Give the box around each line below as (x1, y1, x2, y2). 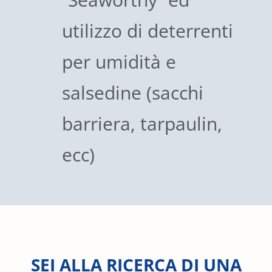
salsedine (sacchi (62, 80, 203, 106)
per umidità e (62, 49, 176, 75)
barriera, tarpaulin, (62, 111, 222, 137)
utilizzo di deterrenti (62, 18, 233, 44)
